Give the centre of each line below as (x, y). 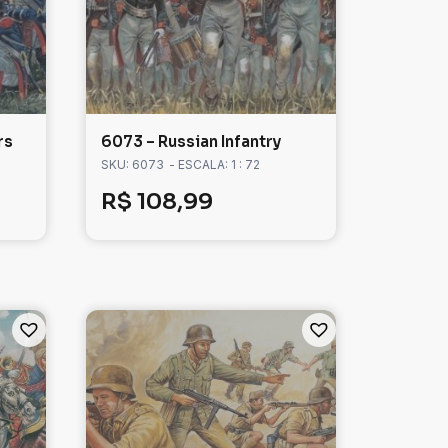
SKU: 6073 (132, 165)
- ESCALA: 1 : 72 (214, 165)
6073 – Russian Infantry (191, 142)
